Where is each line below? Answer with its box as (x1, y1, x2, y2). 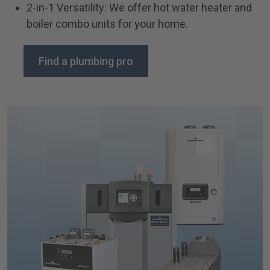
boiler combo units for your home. (27, 17, 188, 31)
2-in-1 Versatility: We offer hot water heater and (27, 1, 252, 14)
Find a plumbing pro (39, 55, 133, 68)
